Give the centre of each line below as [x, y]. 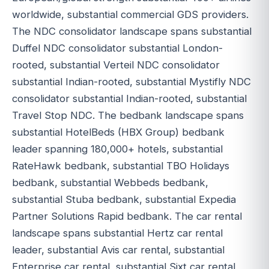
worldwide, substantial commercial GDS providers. [130, 14]
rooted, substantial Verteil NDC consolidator [116, 65]
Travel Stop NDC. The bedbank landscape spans [128, 115]
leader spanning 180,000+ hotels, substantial [117, 149]
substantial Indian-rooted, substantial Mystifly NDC [131, 81]
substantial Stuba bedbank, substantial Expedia [124, 199]
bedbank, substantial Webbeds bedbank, [110, 182]
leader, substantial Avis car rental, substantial [118, 249]
